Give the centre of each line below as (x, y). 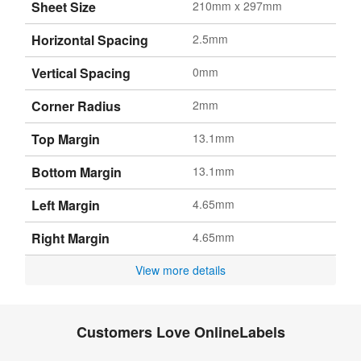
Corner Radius (76, 106)
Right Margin (71, 238)
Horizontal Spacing (90, 39)
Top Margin (66, 139)
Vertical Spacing (81, 73)
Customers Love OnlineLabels (180, 332)
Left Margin (66, 205)
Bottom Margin (77, 172)
